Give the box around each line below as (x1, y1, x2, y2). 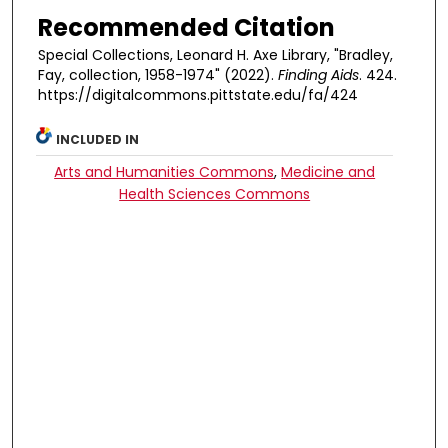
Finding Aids (278, 64, 359, 85)
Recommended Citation (38, 10, 335, 44)
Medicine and (281, 161, 376, 182)
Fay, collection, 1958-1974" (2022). (38, 64, 278, 85)
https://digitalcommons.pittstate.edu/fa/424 (38, 84, 358, 105)
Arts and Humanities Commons (54, 161, 275, 182)
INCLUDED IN (56, 130, 140, 148)
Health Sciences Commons (119, 183, 311, 204)
